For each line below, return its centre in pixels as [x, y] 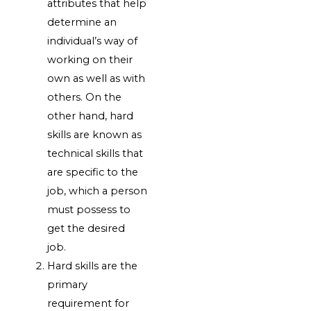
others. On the [85, 98]
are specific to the [93, 173]
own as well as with [96, 79]
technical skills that [95, 154]
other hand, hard [91, 116]
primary [68, 285]
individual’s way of [93, 41]
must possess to [89, 210]
